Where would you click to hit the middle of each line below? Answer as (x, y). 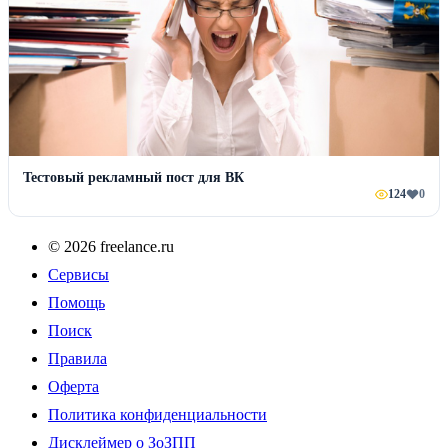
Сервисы (78, 274)
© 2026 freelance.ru (111, 246)
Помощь (76, 302)
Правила (77, 358)
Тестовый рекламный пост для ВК (133, 177)
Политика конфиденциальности (157, 414)
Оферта (73, 386)
